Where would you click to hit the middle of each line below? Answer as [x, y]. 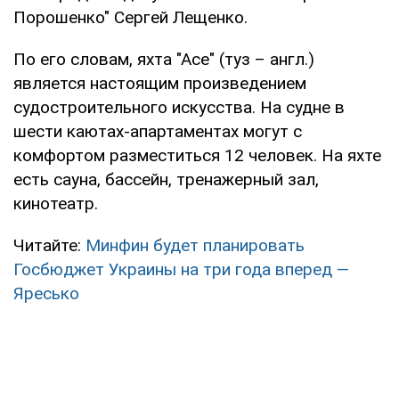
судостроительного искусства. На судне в [179, 107]
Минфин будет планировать [195, 245]
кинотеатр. [56, 203]
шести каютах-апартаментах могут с [158, 131]
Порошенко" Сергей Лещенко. [130, 17]
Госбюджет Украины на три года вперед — [181, 269]
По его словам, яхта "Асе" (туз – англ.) [164, 59]
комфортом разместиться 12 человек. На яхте [197, 155]
